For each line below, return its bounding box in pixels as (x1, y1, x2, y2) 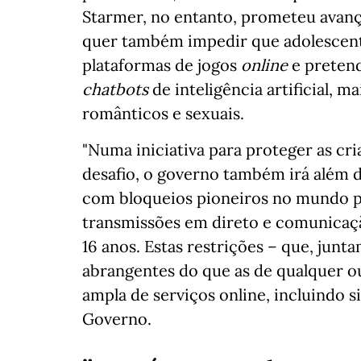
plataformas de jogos (82, 55, 241, 76)
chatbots (82, 79, 148, 100)
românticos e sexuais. (82, 103, 244, 124)
